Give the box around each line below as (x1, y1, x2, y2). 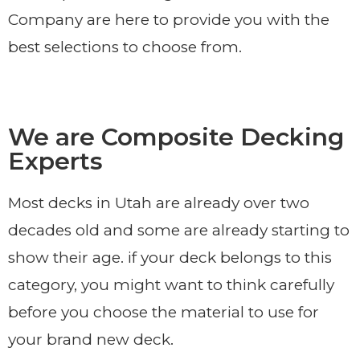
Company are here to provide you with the (8, 10, 329, 29)
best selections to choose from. (8, 37, 242, 56)
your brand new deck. (8, 329, 174, 349)
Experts (8, 145, 103, 176)
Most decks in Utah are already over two (8, 193, 309, 212)
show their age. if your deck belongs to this (8, 247, 332, 267)
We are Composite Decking (8, 121, 344, 152)
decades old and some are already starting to (8, 220, 350, 239)
